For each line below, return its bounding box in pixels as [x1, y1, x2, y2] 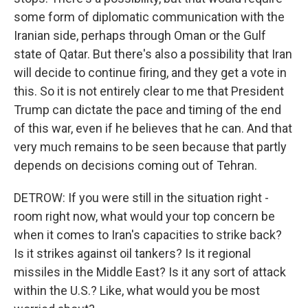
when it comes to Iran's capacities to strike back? [14, 228, 282, 242]
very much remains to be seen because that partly [14, 140, 287, 154]
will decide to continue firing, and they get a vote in [14, 65, 287, 80]
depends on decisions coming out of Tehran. [14, 158, 257, 173]
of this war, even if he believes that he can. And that [14, 121, 292, 135]
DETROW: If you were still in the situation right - [14, 190, 269, 205]
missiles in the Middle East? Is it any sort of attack [14, 265, 286, 279]
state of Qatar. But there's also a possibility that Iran [14, 47, 292, 61]
